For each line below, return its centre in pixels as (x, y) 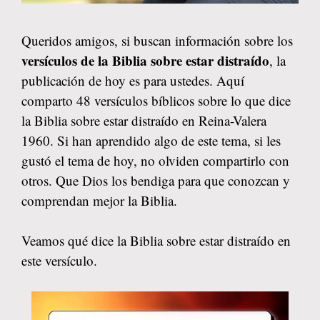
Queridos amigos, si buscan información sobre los (157, 40)
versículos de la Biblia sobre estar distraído (145, 60)
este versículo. (59, 260)
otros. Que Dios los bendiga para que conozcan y (156, 180)
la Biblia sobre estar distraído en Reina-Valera (144, 120)
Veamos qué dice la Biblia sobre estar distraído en (156, 240)
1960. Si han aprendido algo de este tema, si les (151, 140)
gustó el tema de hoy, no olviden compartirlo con (155, 160)
